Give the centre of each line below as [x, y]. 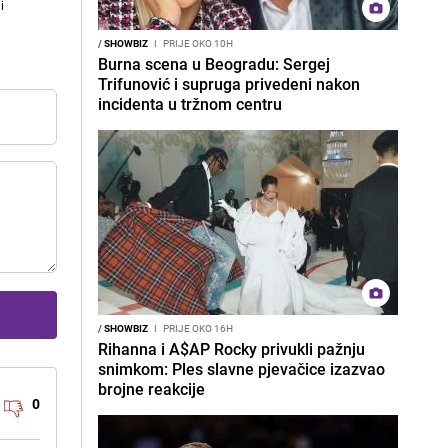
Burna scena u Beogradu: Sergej [214, 64]
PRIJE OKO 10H [197, 43]
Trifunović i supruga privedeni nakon [229, 84]
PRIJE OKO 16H [197, 328]
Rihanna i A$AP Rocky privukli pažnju [231, 349]
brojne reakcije [151, 389]
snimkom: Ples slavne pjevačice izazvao [241, 369]
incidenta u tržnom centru [190, 104]
